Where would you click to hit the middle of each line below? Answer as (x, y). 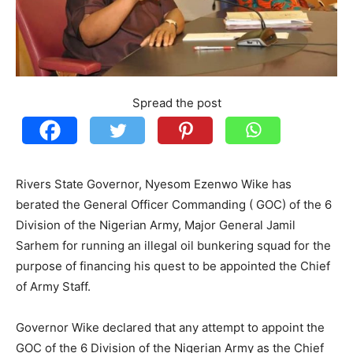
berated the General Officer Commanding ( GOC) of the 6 (174, 204)
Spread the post (176, 102)
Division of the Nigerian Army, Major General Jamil (156, 225)
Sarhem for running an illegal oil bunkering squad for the (173, 245)
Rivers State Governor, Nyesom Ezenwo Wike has (154, 184)
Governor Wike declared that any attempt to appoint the (170, 327)
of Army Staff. (53, 286)
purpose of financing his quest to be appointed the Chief (173, 266)
